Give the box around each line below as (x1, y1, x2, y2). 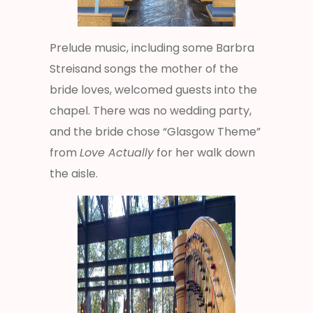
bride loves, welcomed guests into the (50, 81, 257, 98)
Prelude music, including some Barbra (50, 39, 254, 56)
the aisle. (50, 165, 98, 182)
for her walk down (154, 144, 255, 161)
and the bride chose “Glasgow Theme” (50, 123, 261, 140)
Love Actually (80, 144, 154, 161)
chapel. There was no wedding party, (50, 102, 252, 119)
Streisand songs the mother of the (50, 60, 238, 77)
